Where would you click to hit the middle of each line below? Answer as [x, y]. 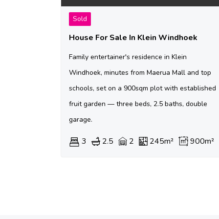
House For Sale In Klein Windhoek [133, 38]
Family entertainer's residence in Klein [128, 57]
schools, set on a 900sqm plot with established [142, 88]
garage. [81, 120]
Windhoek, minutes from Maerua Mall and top [140, 73]
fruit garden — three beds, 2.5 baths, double [138, 104]
